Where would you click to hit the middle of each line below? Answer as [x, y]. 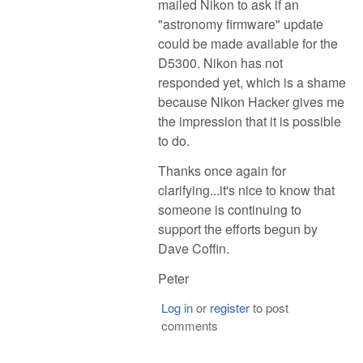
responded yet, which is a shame [252, 83]
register [229, 307]
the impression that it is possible [250, 122]
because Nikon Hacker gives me [251, 102]
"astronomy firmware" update [241, 24]
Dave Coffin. [194, 249]
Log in [177, 307]
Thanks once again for [222, 171]
